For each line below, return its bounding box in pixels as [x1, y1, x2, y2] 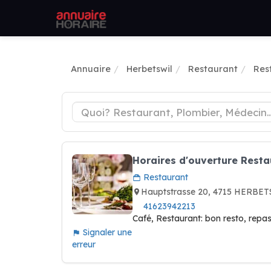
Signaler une [80, 227, 132, 238]
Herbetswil [126, 63, 172, 74]
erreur [72, 239, 96, 250]
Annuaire [71, 63, 111, 74]
